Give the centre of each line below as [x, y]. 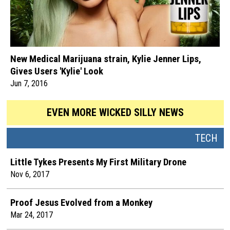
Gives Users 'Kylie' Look [57, 71]
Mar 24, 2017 [32, 215]
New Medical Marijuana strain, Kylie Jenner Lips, [106, 59]
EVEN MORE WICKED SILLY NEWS [115, 113]
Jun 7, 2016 [29, 83]
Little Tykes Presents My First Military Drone [98, 162]
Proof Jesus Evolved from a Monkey [81, 203]
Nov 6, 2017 [30, 174]
